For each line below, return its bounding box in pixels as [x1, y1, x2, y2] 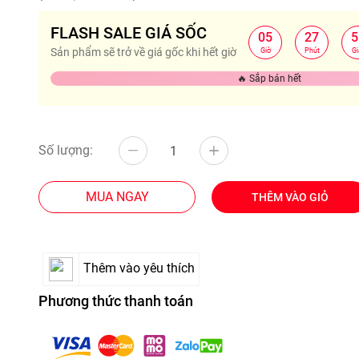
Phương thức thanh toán [38, 292, 193, 309]
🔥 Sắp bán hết [237, 73, 301, 84]
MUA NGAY [85, 189, 149, 204]
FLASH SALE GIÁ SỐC [50, 23, 207, 42]
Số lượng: [38, 143, 93, 158]
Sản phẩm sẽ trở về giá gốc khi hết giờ [50, 46, 236, 58]
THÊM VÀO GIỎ [252, 191, 329, 204]
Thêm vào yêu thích [83, 260, 195, 276]
